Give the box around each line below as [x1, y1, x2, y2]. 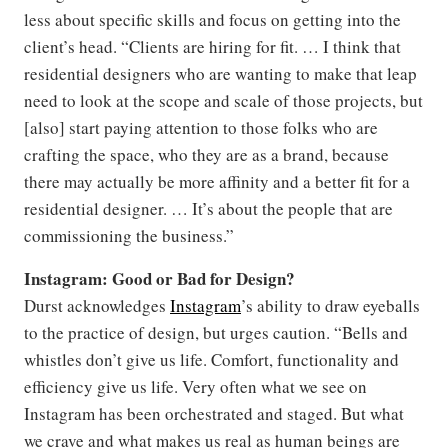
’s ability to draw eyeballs [241, 293, 420, 317]
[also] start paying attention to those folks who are [24, 115, 378, 139]
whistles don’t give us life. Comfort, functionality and [24, 347, 399, 371]
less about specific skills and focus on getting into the [24, 7, 401, 31]
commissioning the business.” [24, 223, 234, 247]
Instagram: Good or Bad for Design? [24, 265, 295, 291]
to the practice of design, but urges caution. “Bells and [24, 320, 408, 344]
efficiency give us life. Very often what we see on [24, 374, 367, 398]
